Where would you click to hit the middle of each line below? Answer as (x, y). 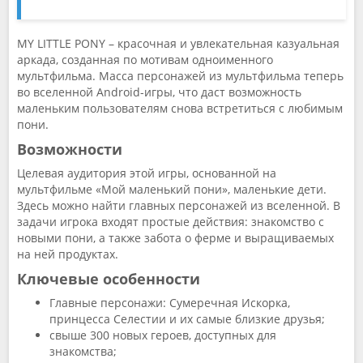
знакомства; (83, 351)
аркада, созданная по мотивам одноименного (145, 60)
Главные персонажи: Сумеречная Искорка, (170, 303)
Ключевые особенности (109, 279)
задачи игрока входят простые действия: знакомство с (171, 222)
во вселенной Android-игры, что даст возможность (159, 92)
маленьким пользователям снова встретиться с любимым (180, 108)
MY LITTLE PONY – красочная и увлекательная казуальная (178, 43)
